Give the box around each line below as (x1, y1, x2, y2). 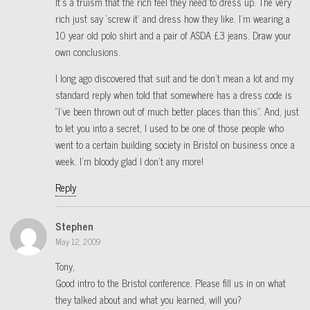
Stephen (55, 217, 93, 235)
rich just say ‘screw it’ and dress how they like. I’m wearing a (55, 10, 290, 27)
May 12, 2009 (55, 234, 101, 248)
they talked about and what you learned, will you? (55, 291, 241, 309)
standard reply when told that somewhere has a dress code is (55, 86, 292, 104)
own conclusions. (55, 43, 120, 60)
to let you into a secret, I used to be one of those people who (55, 120, 284, 137)
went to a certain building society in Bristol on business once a (55, 136, 295, 154)
